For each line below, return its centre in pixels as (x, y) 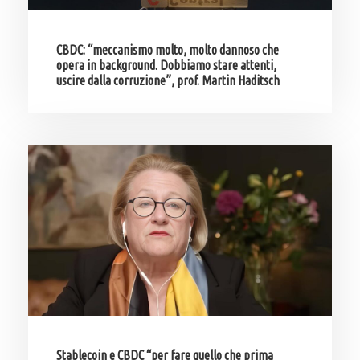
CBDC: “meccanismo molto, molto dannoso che (168, 49)
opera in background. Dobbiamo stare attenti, (166, 65)
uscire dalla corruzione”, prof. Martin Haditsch (168, 80)
